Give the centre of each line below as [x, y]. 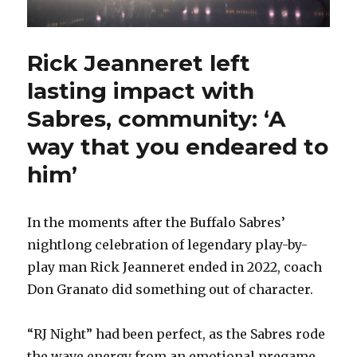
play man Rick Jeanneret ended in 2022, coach [175, 267]
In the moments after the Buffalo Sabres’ [157, 223]
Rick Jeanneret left [139, 63]
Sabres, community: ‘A [157, 119]
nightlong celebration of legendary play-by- [168, 245]
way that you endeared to [178, 147]
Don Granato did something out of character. [171, 290]
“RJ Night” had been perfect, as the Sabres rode [177, 334]
